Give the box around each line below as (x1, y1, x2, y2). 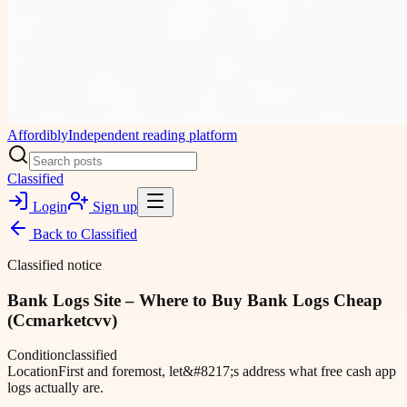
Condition (7, 347, 65, 363)
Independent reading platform (68, 127, 237, 143)
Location (7, 363, 58, 380)
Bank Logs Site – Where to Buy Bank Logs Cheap (7, 290, 382, 310)
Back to (29, 226, 81, 242)
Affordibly (7, 127, 68, 143)
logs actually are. (7, 380, 104, 396)
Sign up (89, 199, 137, 214)
